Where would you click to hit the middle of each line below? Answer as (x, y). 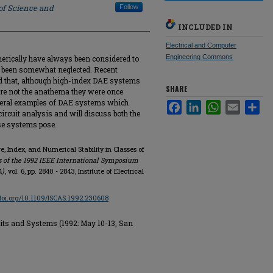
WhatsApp (239, 105)
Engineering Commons (199, 57)
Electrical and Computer (201, 45)
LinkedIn (216, 105)
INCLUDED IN (205, 27)
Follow (129, 7)
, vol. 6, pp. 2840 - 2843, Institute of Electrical (74, 171)
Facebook (199, 105)
